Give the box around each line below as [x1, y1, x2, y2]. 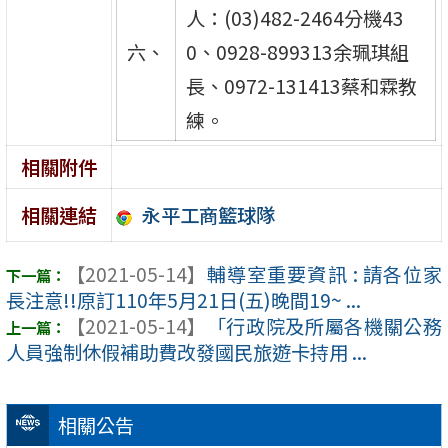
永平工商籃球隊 [141, 200, 275, 229]
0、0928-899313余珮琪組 [185, 37, 409, 66]
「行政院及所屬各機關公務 [206, 312, 442, 341]
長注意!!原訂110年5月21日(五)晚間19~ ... [6, 286, 361, 315]
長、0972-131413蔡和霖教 [185, 71, 417, 100]
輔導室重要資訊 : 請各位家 [206, 260, 442, 289]
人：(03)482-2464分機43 [185, 3, 404, 32]
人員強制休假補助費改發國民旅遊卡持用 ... [6, 338, 367, 367]
